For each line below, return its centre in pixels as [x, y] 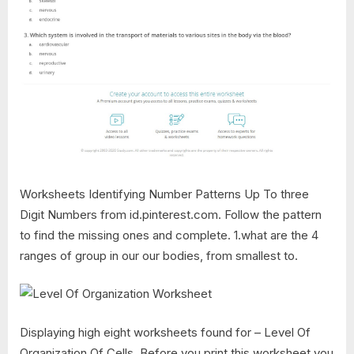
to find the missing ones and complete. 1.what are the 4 [169, 235]
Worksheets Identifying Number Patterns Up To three [164, 194]
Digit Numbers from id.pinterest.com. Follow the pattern [171, 214]
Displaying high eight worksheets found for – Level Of [165, 332]
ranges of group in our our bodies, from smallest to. [159, 255]
